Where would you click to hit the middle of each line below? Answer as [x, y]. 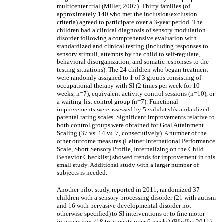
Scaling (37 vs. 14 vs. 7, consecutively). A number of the [132, 133]
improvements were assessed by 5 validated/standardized [133, 109]
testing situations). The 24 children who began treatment [133, 70]
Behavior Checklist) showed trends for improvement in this [136, 157]
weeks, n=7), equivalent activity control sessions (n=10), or [136, 93]
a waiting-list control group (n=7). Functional [118, 101]
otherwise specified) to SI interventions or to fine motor [131, 213]
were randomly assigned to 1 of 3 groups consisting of [129, 78]
